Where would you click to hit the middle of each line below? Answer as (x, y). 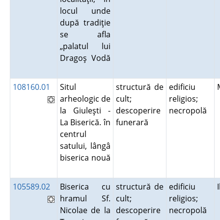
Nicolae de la (85, 210)
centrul (73, 134)
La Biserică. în (85, 122)
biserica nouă (85, 158)
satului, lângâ (85, 146)
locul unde (85, 11)
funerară (134, 122)
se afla (85, 34)
